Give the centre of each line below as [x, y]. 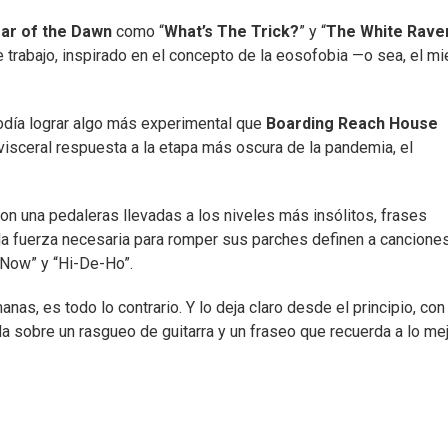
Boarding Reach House [352, 124]
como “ [140, 32]
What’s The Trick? [231, 32]
